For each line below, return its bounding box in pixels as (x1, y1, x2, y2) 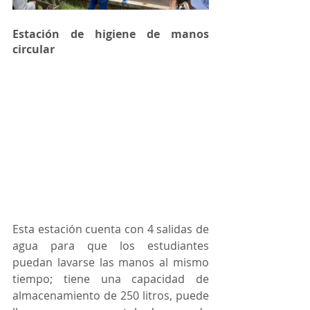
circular (12, 41, 55, 57)
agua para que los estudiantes (12, 237, 209, 253)
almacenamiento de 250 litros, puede (12, 287, 209, 303)
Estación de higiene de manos (12, 26, 209, 42)
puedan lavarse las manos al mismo (12, 254, 209, 270)
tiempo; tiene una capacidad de (12, 271, 209, 286)
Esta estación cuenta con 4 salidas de (12, 221, 209, 237)
